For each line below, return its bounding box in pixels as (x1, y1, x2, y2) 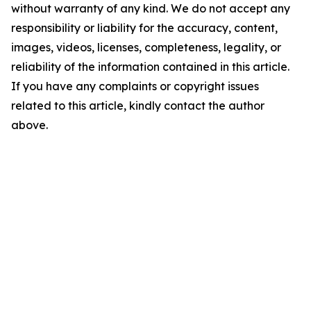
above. (11, 118, 48, 132)
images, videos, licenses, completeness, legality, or (11, 40, 281, 54)
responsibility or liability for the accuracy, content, (11, 21, 278, 35)
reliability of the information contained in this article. (11, 60, 289, 74)
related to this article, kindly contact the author (11, 99, 264, 112)
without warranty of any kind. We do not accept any (11, 1, 290, 15)
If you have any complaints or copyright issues (11, 79, 259, 93)
